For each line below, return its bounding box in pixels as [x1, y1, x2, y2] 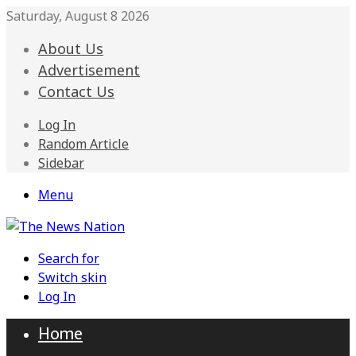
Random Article [38, 135, 129, 153]
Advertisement [38, 60, 140, 79]
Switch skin [38, 269, 106, 286]
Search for [38, 250, 99, 267]
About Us [38, 39, 103, 58]
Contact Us [38, 82, 114, 101]
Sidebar [38, 154, 84, 172]
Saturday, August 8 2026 [6, 7, 149, 25]
